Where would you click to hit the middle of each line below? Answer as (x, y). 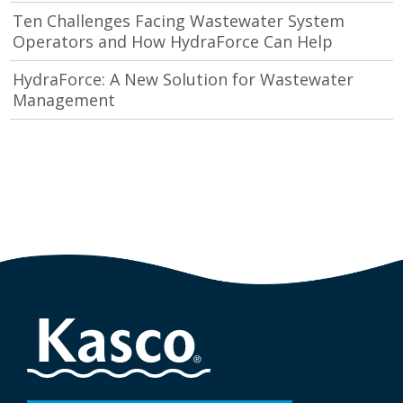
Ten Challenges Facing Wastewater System (179, 21)
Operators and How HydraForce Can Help (173, 41)
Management (64, 100)
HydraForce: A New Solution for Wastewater (184, 79)
